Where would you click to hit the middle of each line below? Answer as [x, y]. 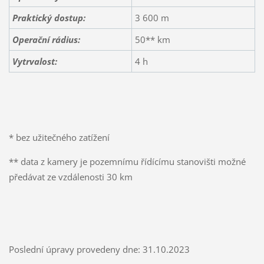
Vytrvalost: [34, 61]
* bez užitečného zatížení [59, 137]
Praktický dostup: [49, 17]
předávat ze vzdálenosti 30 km [70, 176]
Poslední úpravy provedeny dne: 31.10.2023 [99, 249]
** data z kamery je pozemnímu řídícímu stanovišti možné [127, 161]
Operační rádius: [46, 39]
